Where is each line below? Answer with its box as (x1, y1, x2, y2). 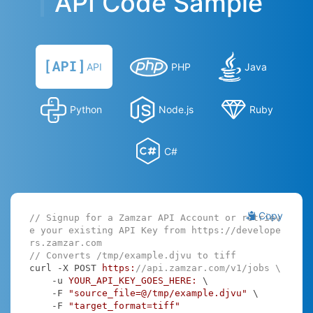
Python (69, 103, 102, 116)
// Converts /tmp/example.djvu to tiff (29, 249, 236, 261)
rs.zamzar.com (29, 237, 102, 248)
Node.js (158, 103, 194, 116)
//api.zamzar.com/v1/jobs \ (135, 262, 281, 273)
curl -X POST (29, 262, 102, 273)
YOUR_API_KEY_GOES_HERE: (68, 275, 197, 286)
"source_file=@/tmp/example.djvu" (68, 287, 247, 298)
